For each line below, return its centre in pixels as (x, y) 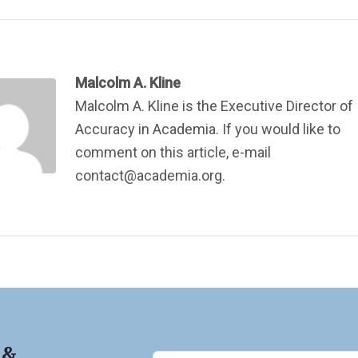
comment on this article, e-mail (173, 152)
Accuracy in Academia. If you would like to (207, 129)
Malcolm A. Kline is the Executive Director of (214, 106)
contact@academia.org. (150, 175)
